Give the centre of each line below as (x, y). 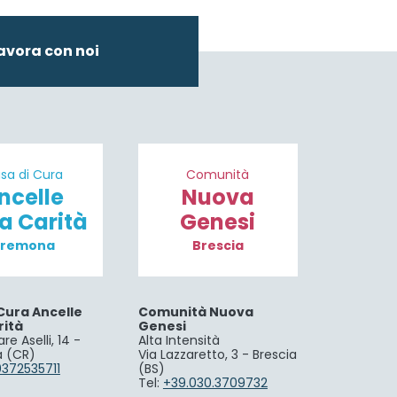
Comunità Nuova (195, 312)
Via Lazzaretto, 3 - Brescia (217, 355)
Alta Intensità (179, 341)
